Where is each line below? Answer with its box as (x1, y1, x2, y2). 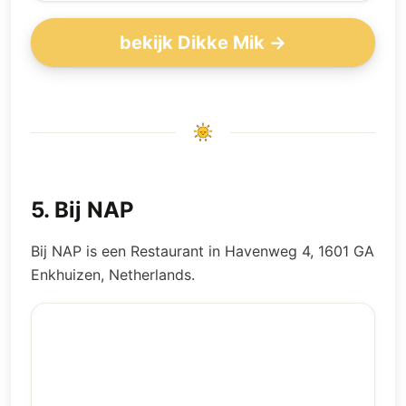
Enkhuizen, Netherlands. (31, 266, 195, 284)
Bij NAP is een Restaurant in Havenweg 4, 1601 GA (31, 242, 374, 260)
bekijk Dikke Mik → (120, 31, 286, 53)
